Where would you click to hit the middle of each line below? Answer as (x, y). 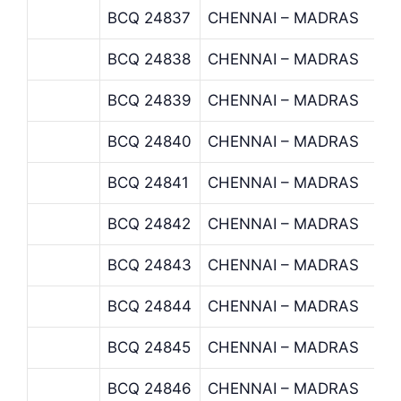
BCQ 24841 (148, 182)
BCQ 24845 (149, 347)
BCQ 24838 (149, 59)
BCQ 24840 (149, 141)
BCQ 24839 (149, 100)
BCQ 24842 (149, 223)
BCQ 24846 (149, 388)
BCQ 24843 (149, 264)
